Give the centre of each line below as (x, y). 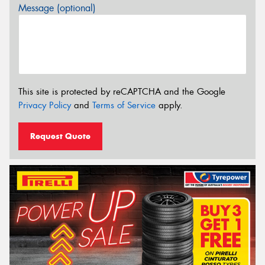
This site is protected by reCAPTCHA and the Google (122, 92)
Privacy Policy (45, 106)
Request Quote (60, 136)
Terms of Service (124, 106)
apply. (169, 106)
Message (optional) (57, 8)
